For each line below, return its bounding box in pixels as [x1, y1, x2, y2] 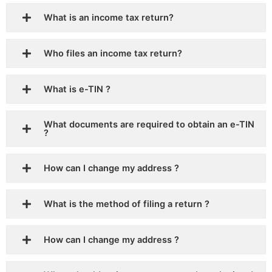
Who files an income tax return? [44, 48, 182, 59]
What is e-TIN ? [44, 84, 110, 95]
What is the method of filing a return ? [44, 199, 209, 210]
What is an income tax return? [44, 12, 174, 24]
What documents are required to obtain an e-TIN [44, 119, 254, 131]
